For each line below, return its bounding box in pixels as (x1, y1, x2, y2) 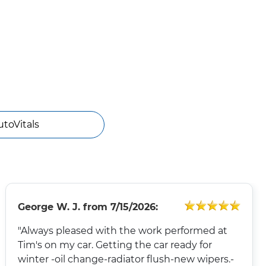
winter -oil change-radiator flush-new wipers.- (17, 253, 234, 265)
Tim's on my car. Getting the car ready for (17, 239, 96, 251)
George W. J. (17, 201, 80, 213)
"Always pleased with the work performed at (17, 224, 227, 236)
